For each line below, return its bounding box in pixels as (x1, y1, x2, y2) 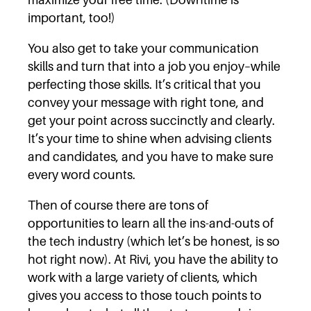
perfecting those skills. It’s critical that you (28, 76, 261, 92)
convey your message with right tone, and (28, 94, 264, 110)
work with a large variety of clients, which (28, 269, 258, 285)
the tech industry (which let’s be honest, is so (28, 233, 280, 249)
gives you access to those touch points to (28, 287, 262, 303)
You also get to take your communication (28, 40, 259, 56)
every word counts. (28, 167, 135, 182)
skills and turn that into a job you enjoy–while (28, 58, 280, 74)
